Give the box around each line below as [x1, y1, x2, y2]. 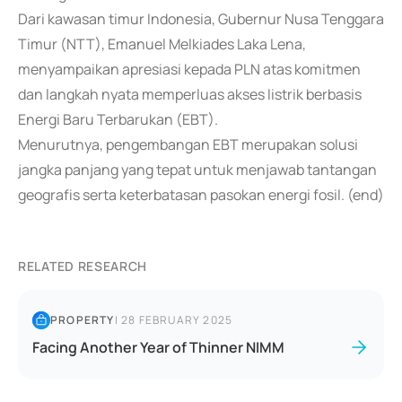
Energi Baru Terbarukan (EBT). [18, 109, 218, 129]
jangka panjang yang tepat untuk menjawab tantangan [18, 160, 377, 179]
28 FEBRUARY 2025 [121, 312, 233, 328]
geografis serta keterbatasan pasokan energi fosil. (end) [18, 185, 384, 205]
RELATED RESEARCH [18, 258, 148, 275]
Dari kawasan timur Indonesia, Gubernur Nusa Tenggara [18, 9, 384, 29]
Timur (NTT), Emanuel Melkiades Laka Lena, [18, 34, 306, 54]
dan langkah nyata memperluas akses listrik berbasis [18, 84, 362, 104]
